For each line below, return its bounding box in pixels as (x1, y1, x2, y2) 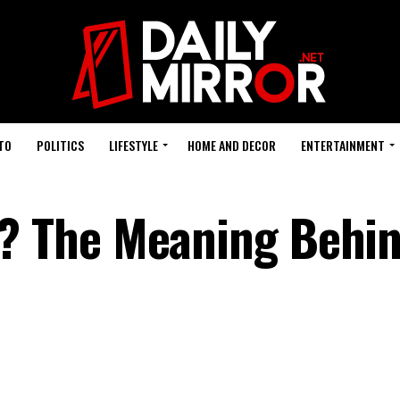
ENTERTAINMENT (300, 136, 385, 154)
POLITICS (36, 136, 84, 154)
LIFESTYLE (108, 136, 158, 154)
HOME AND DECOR (187, 136, 276, 154)
